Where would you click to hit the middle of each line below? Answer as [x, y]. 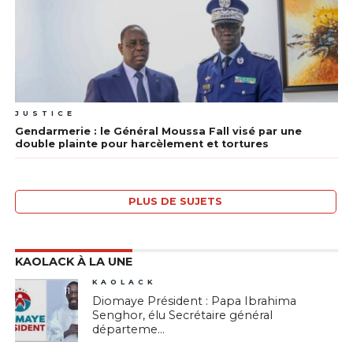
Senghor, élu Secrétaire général [183, 316]
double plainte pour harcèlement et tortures [141, 144]
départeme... [129, 330]
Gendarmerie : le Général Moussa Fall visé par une [158, 132]
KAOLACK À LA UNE [73, 262]
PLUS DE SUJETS [176, 202]
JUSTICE [45, 113]
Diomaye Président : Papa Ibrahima [195, 301]
